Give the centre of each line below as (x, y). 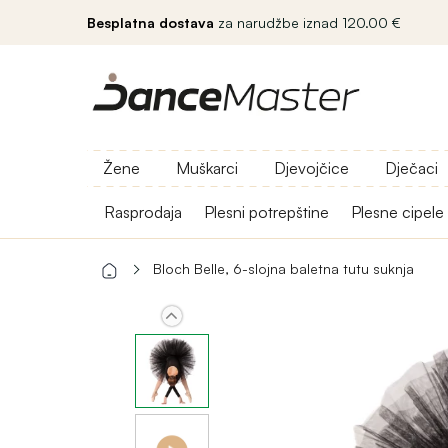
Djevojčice (311, 168)
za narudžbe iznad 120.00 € (307, 22)
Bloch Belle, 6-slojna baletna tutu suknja (283, 268)
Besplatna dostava (150, 22)
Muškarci (207, 168)
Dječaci (411, 168)
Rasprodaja (143, 212)
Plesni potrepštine (266, 212)
